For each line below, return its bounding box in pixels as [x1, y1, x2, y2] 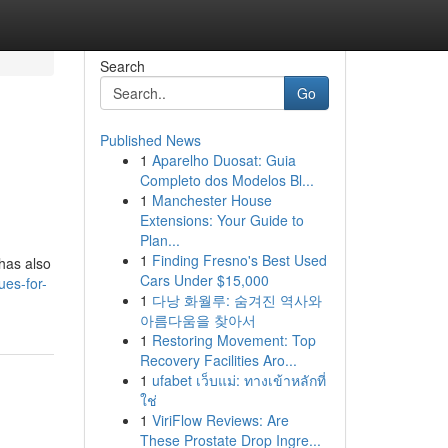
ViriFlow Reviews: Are [151, 410, 289, 430]
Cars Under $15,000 [139, 270, 269, 290]
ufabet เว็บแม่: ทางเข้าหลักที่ [151, 370, 326, 390]
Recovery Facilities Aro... [139, 350, 297, 370]
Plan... [139, 230, 180, 250]
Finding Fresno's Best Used [151, 250, 327, 270]
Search [99, 56, 145, 76]
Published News [99, 130, 201, 150]
